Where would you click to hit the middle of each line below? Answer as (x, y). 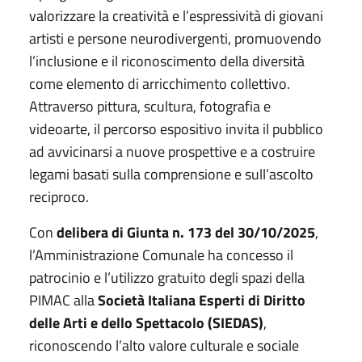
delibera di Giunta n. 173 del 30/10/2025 (186, 232)
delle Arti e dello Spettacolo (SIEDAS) (146, 322)
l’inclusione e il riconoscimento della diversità (167, 61)
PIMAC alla (63, 300)
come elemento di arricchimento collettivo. (160, 83)
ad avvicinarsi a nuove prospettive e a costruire (172, 151)
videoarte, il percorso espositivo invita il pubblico (176, 128)
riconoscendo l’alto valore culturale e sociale (164, 345)
